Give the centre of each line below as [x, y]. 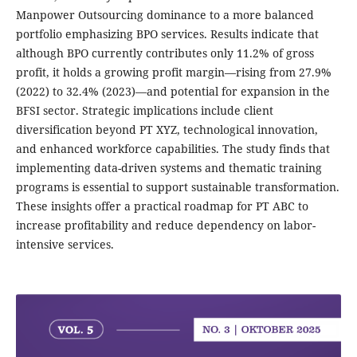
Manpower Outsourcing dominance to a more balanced [165, 15]
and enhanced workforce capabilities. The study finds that [173, 149]
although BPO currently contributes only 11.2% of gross [165, 53]
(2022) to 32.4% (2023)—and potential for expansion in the [173, 92]
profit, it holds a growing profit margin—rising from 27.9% [173, 73]
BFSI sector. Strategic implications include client [144, 111]
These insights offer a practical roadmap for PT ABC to [162, 206]
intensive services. [65, 245]
